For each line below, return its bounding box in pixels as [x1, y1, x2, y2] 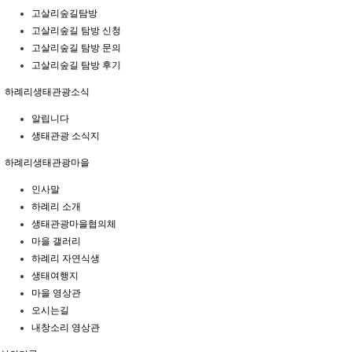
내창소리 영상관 [31, 322, 100, 333]
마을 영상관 [31, 288, 81, 299]
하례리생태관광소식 [2, 86, 90, 97]
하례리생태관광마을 [2, 157, 90, 168]
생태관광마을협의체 [31, 218, 116, 229]
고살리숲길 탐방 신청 [31, 25, 121, 36]
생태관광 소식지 [31, 130, 100, 141]
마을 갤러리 [31, 236, 81, 247]
